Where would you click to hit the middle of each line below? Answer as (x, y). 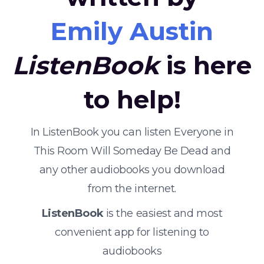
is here (205, 65)
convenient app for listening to (132, 232)
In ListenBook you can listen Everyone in (132, 132)
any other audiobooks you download (132, 170)
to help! (132, 100)
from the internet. (132, 189)
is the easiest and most (163, 213)
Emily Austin (132, 31)
